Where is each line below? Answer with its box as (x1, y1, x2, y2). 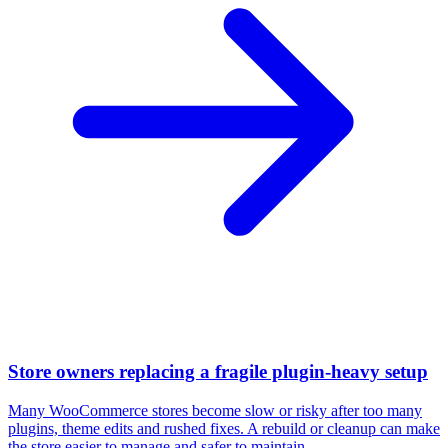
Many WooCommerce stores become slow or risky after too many (8, 401, 422, 419)
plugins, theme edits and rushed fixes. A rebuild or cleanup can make (8, 419, 440, 437)
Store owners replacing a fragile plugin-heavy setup (8, 361, 428, 383)
